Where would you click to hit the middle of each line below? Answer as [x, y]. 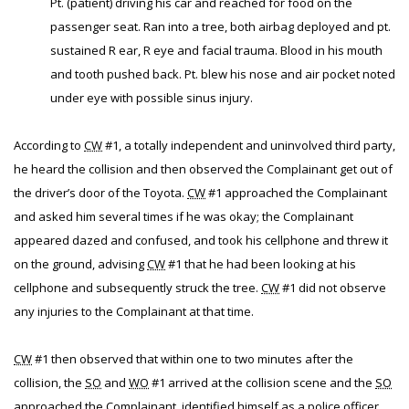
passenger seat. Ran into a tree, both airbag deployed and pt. [220, 26]
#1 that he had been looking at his [261, 264]
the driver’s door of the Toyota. [100, 193]
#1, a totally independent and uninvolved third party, [249, 145]
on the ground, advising [80, 264]
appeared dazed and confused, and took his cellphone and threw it [201, 240]
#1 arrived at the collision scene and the [262, 383]
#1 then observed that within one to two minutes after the [193, 359]
